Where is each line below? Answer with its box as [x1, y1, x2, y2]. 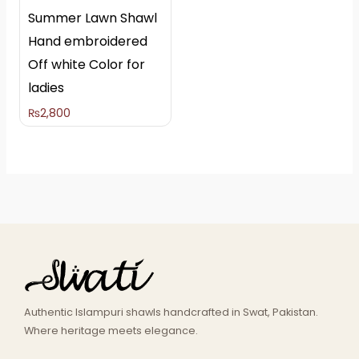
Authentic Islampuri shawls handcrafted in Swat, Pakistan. [24, 305, 318, 319]
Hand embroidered [27, 32, 147, 51]
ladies [27, 79, 64, 98]
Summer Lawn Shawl [27, 9, 157, 28]
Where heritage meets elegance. [24, 323, 198, 337]
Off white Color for [27, 55, 145, 75]
